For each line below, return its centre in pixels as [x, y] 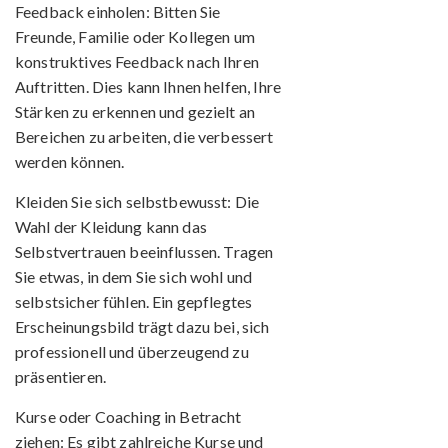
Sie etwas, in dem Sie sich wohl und [134, 276]
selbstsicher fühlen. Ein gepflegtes [134, 301]
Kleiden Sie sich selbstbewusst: [123, 201]
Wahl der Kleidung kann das [111, 226]
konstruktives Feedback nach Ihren [137, 61]
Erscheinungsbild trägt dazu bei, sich [142, 326]
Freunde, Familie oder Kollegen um [135, 36]
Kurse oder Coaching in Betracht [128, 416]
